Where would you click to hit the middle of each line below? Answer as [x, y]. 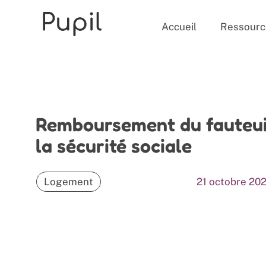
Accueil [179, 27]
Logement [69, 181]
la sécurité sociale [114, 145]
